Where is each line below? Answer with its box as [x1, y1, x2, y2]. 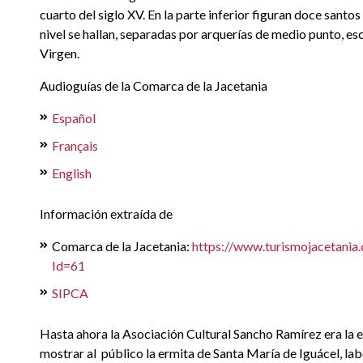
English [52, 165, 92, 181]
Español [52, 110, 96, 126]
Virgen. [40, 45, 79, 61]
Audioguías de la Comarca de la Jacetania [40, 78, 267, 93]
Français [52, 138, 98, 153]
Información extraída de [40, 206, 175, 221]
